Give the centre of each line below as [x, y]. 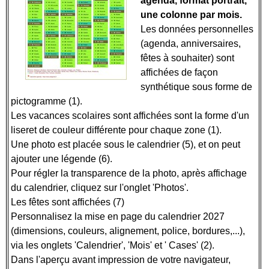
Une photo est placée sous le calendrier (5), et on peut [125, 144]
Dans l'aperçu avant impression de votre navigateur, [121, 260]
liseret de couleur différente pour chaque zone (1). [116, 130]
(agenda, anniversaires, [191, 44]
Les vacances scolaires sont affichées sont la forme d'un [130, 116]
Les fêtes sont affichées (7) [69, 202]
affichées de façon [179, 72]
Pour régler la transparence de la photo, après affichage [129, 173]
